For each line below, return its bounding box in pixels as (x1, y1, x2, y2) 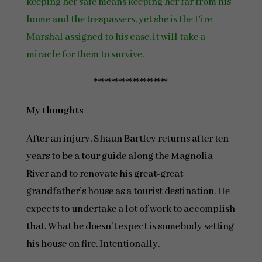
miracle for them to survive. (26, 49, 144, 61)
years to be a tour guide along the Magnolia (26, 150, 213, 163)
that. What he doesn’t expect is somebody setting (26, 220, 234, 233)
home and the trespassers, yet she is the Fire (26, 13, 212, 26)
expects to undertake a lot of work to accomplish (26, 203, 235, 215)
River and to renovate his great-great (26, 168, 183, 180)
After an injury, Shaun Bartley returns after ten (26, 133, 229, 145)
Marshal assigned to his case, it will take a (26, 31, 205, 43)
